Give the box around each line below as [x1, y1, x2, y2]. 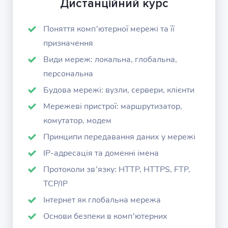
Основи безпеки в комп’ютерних [43, 211, 168, 222]
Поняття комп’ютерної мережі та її [43, 23, 175, 35]
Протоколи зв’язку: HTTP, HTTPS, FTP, [43, 164, 191, 175]
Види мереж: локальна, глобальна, [43, 54, 178, 65]
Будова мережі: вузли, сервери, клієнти [43, 84, 195, 96]
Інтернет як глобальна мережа [43, 194, 161, 206]
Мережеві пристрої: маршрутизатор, [43, 101, 183, 112]
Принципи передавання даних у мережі [43, 131, 196, 142]
